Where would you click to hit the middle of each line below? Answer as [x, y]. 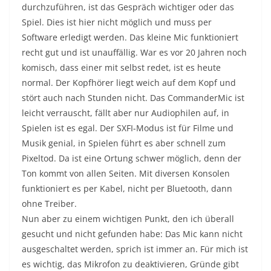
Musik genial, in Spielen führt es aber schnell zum [124, 143]
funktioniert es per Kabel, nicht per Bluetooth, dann [127, 189]
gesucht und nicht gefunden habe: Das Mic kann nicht [132, 234]
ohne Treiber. [49, 204]
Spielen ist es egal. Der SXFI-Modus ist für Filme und [128, 128]
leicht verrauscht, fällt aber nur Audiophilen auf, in [126, 113]
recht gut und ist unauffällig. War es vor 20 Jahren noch [134, 53]
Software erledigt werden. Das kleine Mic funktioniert [130, 38]
